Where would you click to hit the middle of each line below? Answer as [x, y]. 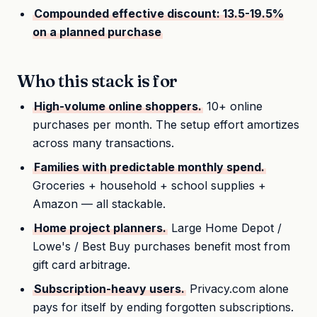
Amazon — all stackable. [99, 204]
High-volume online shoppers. [118, 106]
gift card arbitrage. [82, 265]
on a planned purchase [97, 31]
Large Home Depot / [225, 228]
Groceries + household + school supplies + [150, 186]
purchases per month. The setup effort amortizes [166, 125]
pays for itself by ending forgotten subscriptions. [163, 307]
